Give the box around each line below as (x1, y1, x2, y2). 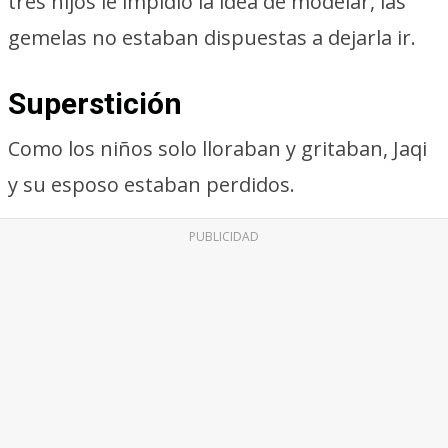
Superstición (8, 86, 182, 121)
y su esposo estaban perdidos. (8, 171, 295, 198)
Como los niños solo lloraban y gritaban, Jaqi (8, 135, 427, 162)
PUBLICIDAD (189, 228, 259, 245)
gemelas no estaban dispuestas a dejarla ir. (8, 24, 416, 51)
